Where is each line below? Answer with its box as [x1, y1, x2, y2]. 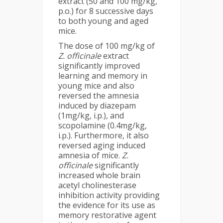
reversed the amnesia [58, 90, 139, 101]
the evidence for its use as [58, 200, 155, 211]
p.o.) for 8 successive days [58, 5, 153, 16]
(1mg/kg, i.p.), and [58, 110, 124, 121]
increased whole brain [58, 170, 140, 181]
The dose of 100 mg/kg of [58, 40, 155, 51]
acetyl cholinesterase [58, 180, 136, 191]
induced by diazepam [58, 100, 136, 111]
